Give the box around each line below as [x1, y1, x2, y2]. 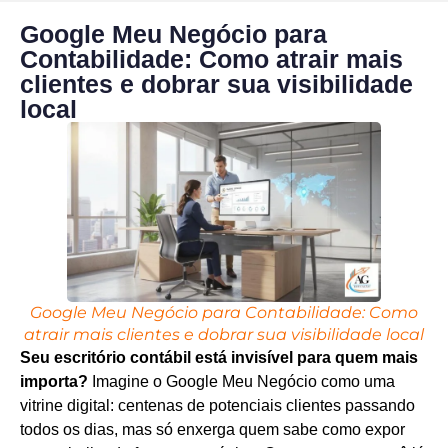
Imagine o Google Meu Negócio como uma [88, 372, 395, 390]
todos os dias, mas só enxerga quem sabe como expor [20, 420, 405, 438]
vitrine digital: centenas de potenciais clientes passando [20, 396, 415, 414]
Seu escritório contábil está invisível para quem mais [20, 348, 418, 366]
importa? [20, 372, 88, 390]
